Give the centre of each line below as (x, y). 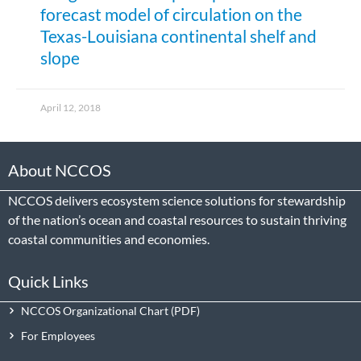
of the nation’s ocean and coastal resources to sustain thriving (177, 220)
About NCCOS (60, 170)
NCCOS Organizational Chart (95, 310)
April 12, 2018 (71, 108)
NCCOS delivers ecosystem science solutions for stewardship (177, 201)
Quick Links (48, 281)
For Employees (58, 335)
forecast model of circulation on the (171, 15)
